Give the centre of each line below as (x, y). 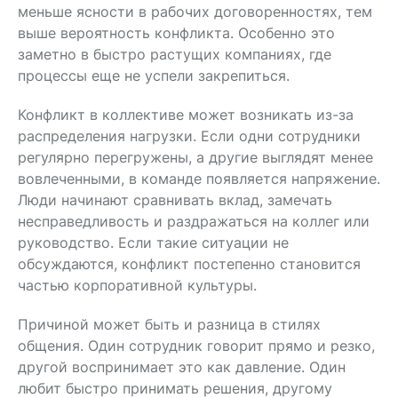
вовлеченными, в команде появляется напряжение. (199, 178)
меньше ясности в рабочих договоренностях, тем (195, 11)
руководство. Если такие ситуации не (153, 242)
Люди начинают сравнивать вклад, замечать (175, 199)
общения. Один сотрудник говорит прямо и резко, (196, 345)
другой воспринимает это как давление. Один (182, 366)
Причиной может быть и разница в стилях (169, 324)
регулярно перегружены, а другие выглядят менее (195, 157)
